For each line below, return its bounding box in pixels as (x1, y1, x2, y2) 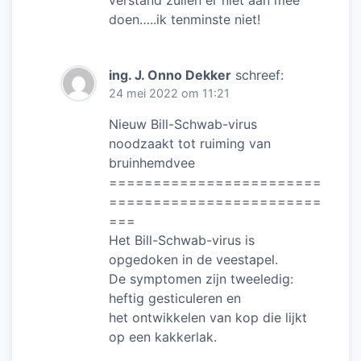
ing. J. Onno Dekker (109, 67, 231, 84)
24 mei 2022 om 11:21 (109, 86, 230, 101)
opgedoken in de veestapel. (109, 251, 278, 268)
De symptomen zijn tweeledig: (109, 271, 293, 288)
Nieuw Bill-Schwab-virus (109, 116, 257, 133)
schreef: (235, 67, 284, 84)
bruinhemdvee (109, 155, 195, 172)
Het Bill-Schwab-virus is (109, 232, 255, 249)
